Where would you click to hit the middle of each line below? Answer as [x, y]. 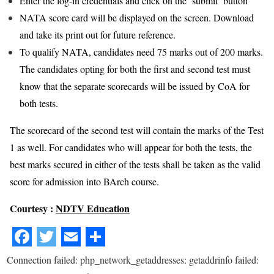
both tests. [39, 103]
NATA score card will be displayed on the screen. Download [137, 17]
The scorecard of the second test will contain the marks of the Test [137, 130]
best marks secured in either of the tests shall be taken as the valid [135, 164]
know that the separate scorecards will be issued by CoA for [135, 86]
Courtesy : [33, 208]
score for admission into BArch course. [84, 181]
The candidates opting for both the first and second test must [135, 68]
